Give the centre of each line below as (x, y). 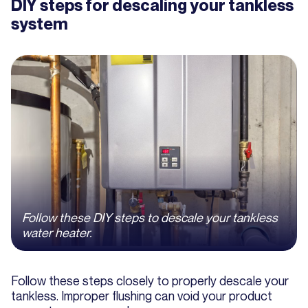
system (40, 24)
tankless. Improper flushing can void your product (142, 295)
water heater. (57, 232)
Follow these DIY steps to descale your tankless (150, 217)
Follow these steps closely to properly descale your (150, 280)
